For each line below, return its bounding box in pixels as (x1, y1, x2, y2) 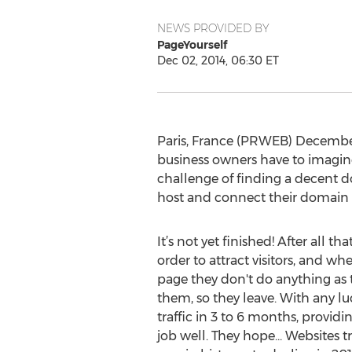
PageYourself (156, 38, 227, 52)
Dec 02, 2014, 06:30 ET (156, 53, 279, 68)
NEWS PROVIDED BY (156, 21, 269, 35)
